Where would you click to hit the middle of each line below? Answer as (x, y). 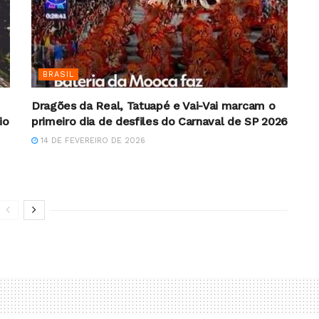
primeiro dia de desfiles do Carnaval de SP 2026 (159, 121)
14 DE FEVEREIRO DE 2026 (91, 140)
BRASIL (58, 74)
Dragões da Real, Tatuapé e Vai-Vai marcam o (153, 105)
